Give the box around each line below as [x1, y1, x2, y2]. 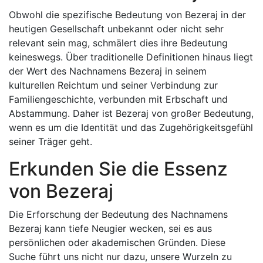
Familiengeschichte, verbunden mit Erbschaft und [9, 93, 228, 105]
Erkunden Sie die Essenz [9, 157, 228, 180]
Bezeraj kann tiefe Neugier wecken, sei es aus [9, 222, 212, 234]
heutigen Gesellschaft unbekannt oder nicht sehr [9, 23, 224, 35]
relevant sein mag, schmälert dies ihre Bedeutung [9, 37, 228, 49]
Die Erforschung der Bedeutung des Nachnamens [9, 208, 228, 220]
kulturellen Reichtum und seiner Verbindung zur [9, 79, 218, 91]
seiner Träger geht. [9, 136, 92, 147]
